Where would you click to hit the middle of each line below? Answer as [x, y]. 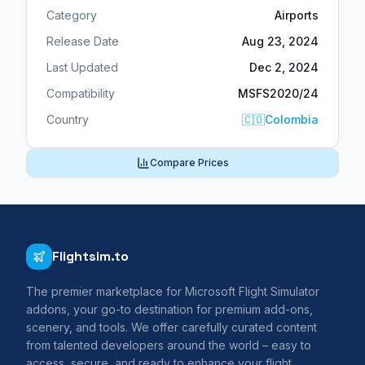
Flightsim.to [90, 256]
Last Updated [82, 67]
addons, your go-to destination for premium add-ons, [169, 309]
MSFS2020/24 [278, 93]
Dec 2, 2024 [284, 67]
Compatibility [81, 93]
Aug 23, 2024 [280, 41]
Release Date [83, 41]
